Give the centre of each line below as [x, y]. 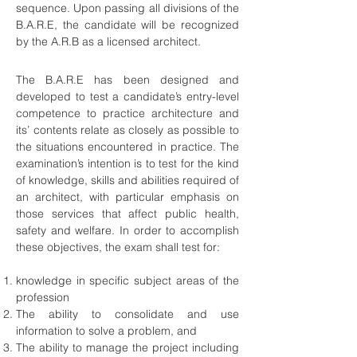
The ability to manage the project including [127, 347]
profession [43, 297]
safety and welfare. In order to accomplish [127, 230]
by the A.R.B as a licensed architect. [108, 41]
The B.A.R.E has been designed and [127, 80]
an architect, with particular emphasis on [127, 197]
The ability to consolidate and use [127, 314]
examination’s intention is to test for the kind [127, 163]
